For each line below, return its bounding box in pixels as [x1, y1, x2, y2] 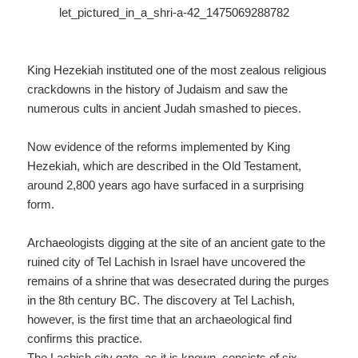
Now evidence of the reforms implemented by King [27, 139, 291, 153]
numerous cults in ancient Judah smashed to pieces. [27, 101, 302, 115]
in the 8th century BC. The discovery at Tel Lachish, [27, 292, 296, 307]
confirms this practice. [27, 331, 143, 345]
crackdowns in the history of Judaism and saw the [27, 82, 288, 96]
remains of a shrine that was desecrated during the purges [27, 273, 330, 288]
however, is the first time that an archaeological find [27, 312, 292, 326]
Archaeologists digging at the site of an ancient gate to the [27, 235, 326, 249]
